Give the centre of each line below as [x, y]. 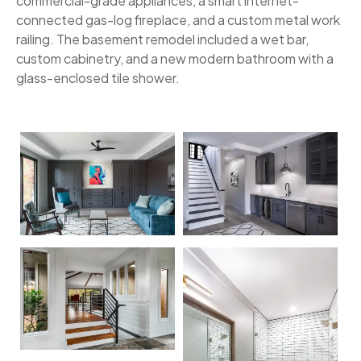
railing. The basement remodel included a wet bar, [162, 39]
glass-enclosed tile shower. [99, 78]
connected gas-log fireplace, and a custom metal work [178, 20]
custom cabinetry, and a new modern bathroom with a [175, 58]
